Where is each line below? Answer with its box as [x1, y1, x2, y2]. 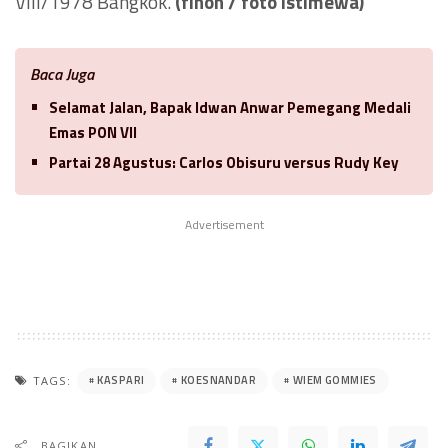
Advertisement [184, 214, 264, 234]
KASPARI [97, 372, 145, 389]
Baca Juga [30, 61, 94, 86]
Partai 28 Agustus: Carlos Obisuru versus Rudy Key [49, 150, 399, 174]
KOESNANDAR [180, 372, 257, 389]
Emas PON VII [49, 120, 137, 144]
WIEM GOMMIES [292, 372, 377, 389]
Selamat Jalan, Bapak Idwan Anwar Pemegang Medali [49, 95, 411, 119]
